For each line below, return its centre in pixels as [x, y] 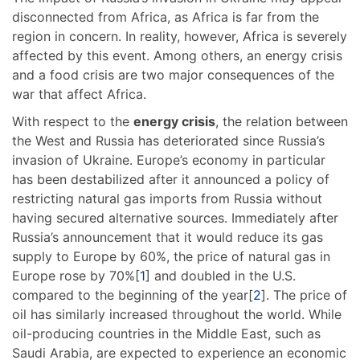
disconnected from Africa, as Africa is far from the [166, 16]
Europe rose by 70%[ [76, 275]
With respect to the [73, 121]
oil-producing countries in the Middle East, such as [166, 333]
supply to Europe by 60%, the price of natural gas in [171, 256]
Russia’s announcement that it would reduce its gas [168, 237]
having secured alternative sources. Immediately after [175, 217]
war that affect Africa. [79, 94]
